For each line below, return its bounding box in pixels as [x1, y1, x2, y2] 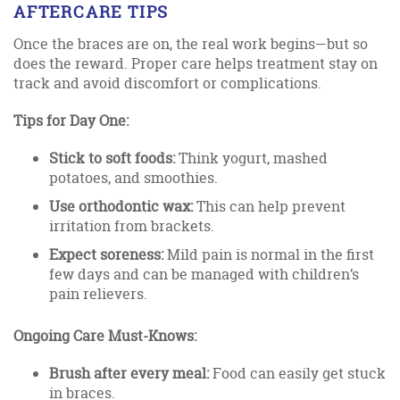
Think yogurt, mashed [175, 147, 328, 168]
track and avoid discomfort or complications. [13, 72, 321, 93]
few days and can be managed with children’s [49, 263, 359, 284]
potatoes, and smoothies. [49, 167, 218, 187]
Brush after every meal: [49, 362, 209, 383]
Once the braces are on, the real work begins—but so [13, 33, 368, 54]
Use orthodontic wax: [49, 196, 193, 216]
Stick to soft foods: [49, 147, 175, 168]
